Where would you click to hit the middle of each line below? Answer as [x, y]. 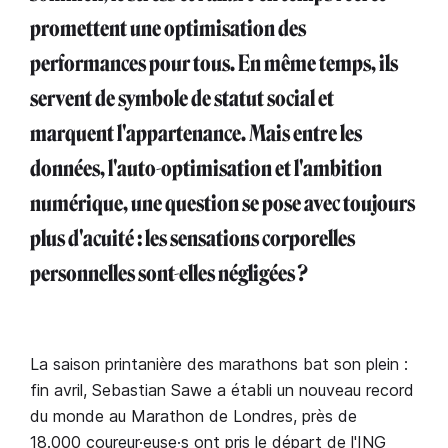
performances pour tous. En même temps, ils [214, 63]
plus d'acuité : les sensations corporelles [192, 238]
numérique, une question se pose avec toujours [222, 203]
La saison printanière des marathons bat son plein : [219, 364]
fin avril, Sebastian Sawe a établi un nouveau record [222, 390]
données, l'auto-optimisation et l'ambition [206, 168]
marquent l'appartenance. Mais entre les [196, 133]
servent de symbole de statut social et [182, 98]
